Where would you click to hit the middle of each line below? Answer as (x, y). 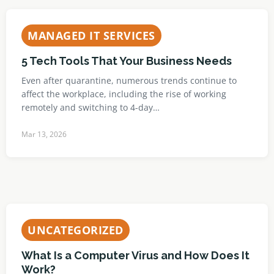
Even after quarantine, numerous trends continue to (129, 80)
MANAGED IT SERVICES (91, 35)
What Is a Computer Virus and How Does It (135, 255)
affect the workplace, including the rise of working (124, 94)
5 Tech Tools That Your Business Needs (127, 61)
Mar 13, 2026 (44, 134)
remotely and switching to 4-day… (91, 107)
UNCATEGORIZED (76, 230)
